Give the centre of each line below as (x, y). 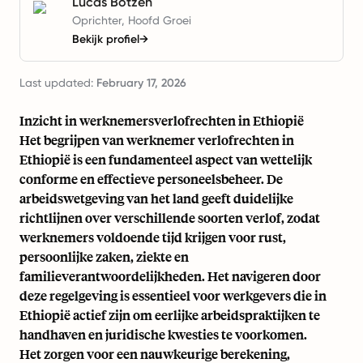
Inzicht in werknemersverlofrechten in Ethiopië (162, 120)
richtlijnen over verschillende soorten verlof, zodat (170, 218)
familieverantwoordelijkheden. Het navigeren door (170, 276)
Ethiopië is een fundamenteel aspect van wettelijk (166, 159)
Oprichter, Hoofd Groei (132, 20)
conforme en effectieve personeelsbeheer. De (151, 179)
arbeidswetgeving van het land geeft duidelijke (156, 198)
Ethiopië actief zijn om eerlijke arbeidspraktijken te (170, 315)
